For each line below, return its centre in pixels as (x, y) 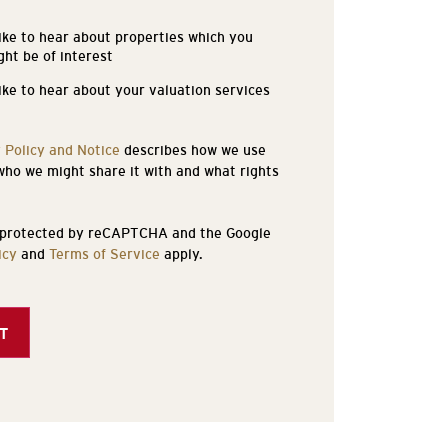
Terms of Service (104, 254)
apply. (181, 254)
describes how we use (193, 150)
